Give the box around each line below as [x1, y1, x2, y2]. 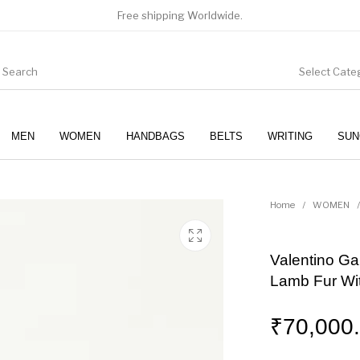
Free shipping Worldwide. [117, 9, 243, 22]
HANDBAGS [125, 129, 185, 142]
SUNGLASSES [208, 178, 280, 190]
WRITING [267, 129, 313, 142]
